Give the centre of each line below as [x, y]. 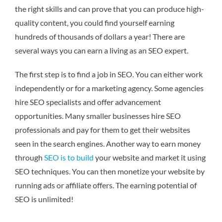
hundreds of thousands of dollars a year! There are [100, 37]
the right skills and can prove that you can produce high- [110, 9]
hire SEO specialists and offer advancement [88, 102]
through [29, 158]
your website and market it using [150, 158]
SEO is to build [69, 158]
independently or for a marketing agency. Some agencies [109, 88]
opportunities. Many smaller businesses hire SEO [98, 116]
